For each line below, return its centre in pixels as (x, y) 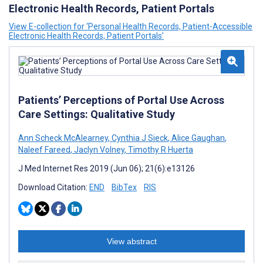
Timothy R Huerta (160, 150)
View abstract (131, 241)
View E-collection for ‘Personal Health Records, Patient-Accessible (131, 26)
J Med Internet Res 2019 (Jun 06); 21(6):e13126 (107, 168)
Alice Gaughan (197, 138)
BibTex (124, 187)
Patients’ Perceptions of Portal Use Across (121, 100)
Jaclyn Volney (98, 150)
